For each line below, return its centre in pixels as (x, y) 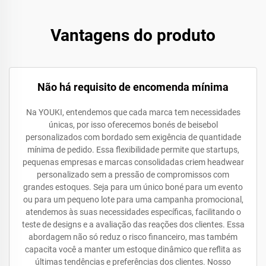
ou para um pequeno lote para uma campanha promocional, (133, 199)
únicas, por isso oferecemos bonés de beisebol (133, 125)
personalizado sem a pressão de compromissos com (133, 175)
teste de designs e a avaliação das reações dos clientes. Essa (133, 224)
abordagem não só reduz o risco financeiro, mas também (133, 237)
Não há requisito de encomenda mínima (133, 87)
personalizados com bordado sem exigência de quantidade (133, 137)
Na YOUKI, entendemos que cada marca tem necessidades (133, 112)
